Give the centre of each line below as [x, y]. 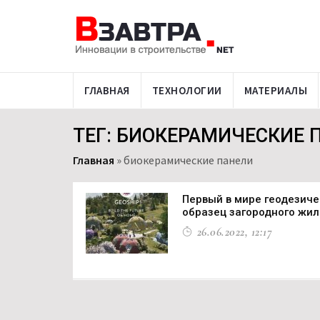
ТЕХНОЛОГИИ [187, 90]
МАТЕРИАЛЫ [275, 90]
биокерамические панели [188, 160]
